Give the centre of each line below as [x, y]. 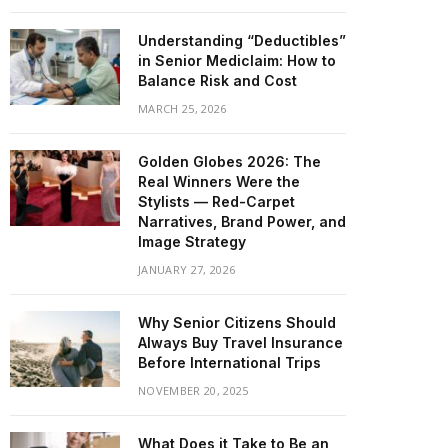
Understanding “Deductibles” [242, 40]
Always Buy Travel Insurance [240, 342]
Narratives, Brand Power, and [242, 221]
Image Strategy [192, 241]
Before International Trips [229, 362]
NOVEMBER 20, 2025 [193, 390]
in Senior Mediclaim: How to [237, 60]
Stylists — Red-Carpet [216, 201]
